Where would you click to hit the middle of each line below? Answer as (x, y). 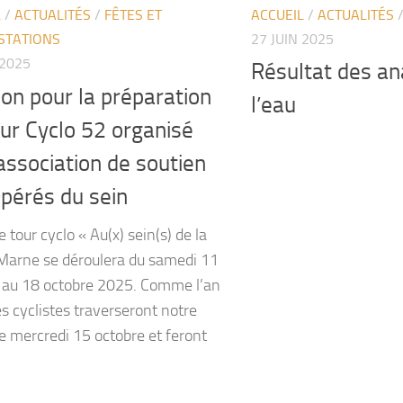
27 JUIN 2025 (292, 39)
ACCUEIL (278, 14)
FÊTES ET (133, 14)
